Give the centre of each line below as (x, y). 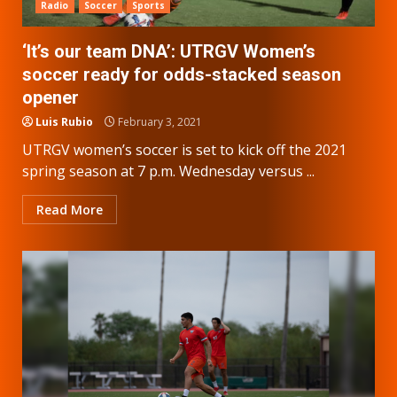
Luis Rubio (64, 121)
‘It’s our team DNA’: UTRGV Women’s (169, 51)
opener (51, 97)
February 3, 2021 (159, 121)
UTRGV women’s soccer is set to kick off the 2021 (184, 149)
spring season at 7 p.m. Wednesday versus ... (168, 171)
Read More (70, 209)
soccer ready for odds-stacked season (182, 74)
